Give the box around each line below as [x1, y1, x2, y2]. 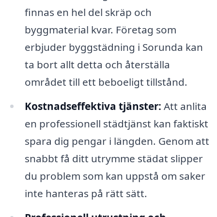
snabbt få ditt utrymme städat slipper [24, 152, 203, 166]
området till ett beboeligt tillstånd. [24, 75, 187, 89]
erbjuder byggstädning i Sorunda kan [24, 40, 203, 54]
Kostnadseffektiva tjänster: [24, 99, 161, 113]
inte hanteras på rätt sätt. [24, 186, 147, 201]
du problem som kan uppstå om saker [24, 169, 205, 183]
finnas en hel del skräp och [24, 5, 152, 19]
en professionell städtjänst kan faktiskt [24, 117, 208, 131]
